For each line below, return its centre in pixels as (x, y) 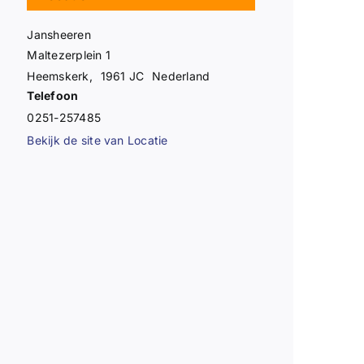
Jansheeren (59, 34)
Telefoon (53, 95)
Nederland (181, 76)
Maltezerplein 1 (69, 54)
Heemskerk (58, 76)
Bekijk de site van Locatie (97, 140)
